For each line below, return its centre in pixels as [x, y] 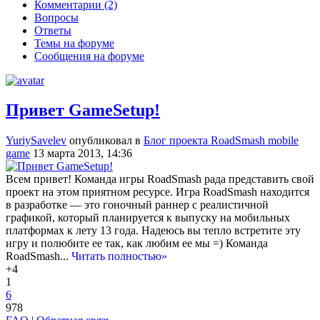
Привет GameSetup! [83, 110]
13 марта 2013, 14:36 [82, 154]
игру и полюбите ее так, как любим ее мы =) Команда [137, 244]
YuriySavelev [36, 141]
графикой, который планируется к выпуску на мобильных [148, 218]
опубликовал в [105, 141]
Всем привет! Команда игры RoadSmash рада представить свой [160, 179]
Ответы [53, 30]
